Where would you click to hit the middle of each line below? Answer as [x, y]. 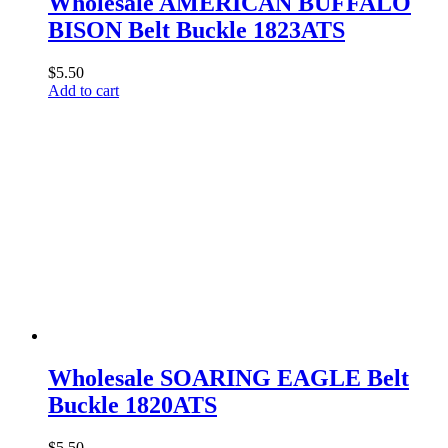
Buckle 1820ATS [132, 405]
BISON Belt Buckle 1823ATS [196, 30]
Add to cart [83, 91]
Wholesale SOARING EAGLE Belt [228, 378]
